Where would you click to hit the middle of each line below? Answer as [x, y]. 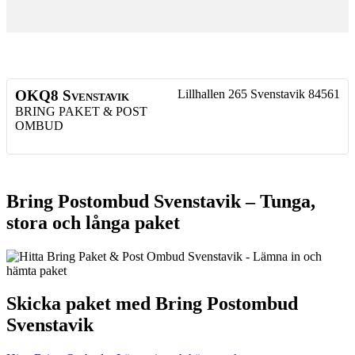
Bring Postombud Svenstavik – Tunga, [161, 201]
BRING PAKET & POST [81, 111]
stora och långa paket [93, 222]
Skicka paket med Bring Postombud [152, 304]
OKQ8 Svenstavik [72, 95]
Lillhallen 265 [212, 94]
